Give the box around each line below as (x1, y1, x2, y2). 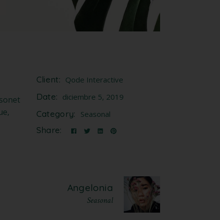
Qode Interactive (65, 74, 123, 84)
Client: (36, 74, 60, 84)
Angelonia (67, 182, 113, 194)
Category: (36, 108, 76, 119)
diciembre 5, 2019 (62, 91, 124, 102)
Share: (36, 124, 62, 135)
